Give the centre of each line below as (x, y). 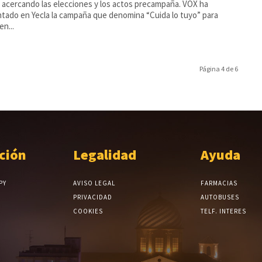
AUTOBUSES (220, 197)
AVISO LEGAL (94, 183)
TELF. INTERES (223, 211)
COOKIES (88, 211)
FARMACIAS (219, 183)
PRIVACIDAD (93, 197)
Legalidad (105, 154)
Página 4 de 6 (218, 68)
